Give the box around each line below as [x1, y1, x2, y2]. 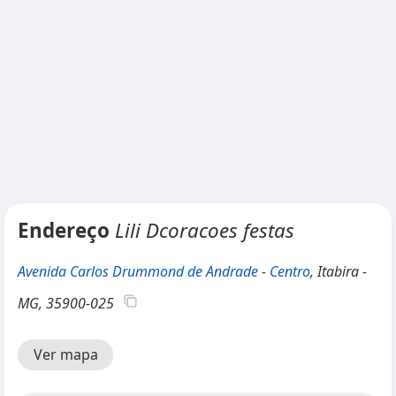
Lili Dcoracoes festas [115, 217, 294, 244]
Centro [270, 262, 310, 281]
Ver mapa [33, 345, 98, 364]
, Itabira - [310, 262, 367, 281]
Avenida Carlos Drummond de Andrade [18, 262, 258, 281]
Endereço [18, 217, 115, 244]
